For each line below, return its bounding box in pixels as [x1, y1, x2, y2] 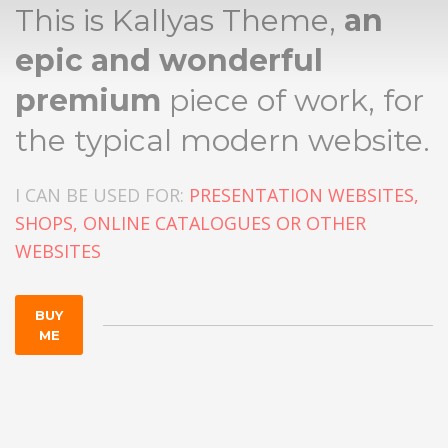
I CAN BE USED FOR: [15, 183, 189, 208]
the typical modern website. [15, 122, 430, 160]
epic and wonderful [15, 42, 323, 80]
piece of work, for [161, 82, 424, 120]
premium [15, 82, 161, 120]
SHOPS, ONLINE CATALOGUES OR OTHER [15, 211, 366, 236]
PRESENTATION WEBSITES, [189, 183, 419, 208]
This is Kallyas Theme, [15, 2, 344, 40]
